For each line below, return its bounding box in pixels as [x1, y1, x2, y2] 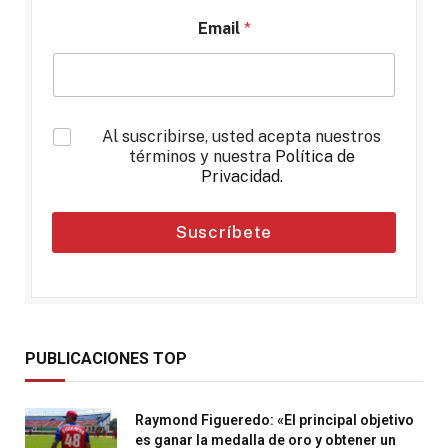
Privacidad [200, 166, 280, 186]
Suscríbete [175, 221, 273, 242]
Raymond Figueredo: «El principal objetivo [135, 411, 414, 428]
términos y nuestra [128, 146, 275, 166]
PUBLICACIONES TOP [25, 348, 187, 368]
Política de [274, 146, 355, 166]
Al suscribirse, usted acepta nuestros [102, 126, 381, 146]
